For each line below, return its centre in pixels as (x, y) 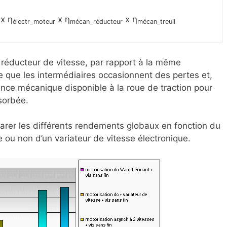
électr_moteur (34, 22)
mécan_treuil (156, 22)
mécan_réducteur (96, 22)
